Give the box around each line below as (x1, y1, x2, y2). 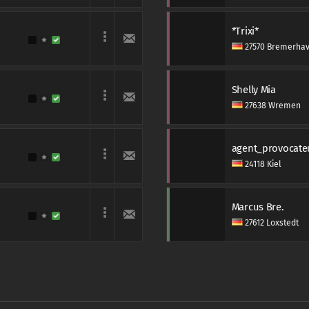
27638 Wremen (242, 101, 301, 110)
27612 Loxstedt (242, 218, 299, 228)
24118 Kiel (242, 159, 281, 169)
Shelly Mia (231, 83, 276, 96)
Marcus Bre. (231, 201, 284, 213)
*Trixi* (231, 25, 259, 37)
